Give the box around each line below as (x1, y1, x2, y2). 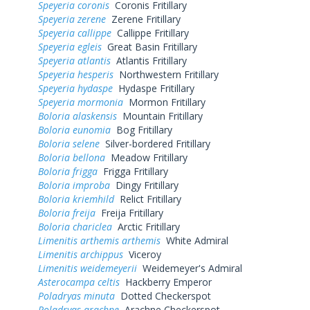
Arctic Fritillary (112, 219, 180, 233)
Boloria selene (38, 136, 100, 150)
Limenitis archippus (38, 247, 123, 261)
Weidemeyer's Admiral (137, 261, 242, 275)
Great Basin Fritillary (102, 39, 197, 53)
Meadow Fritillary (105, 150, 188, 164)
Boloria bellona (38, 150, 105, 164)
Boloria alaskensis (38, 109, 117, 122)
